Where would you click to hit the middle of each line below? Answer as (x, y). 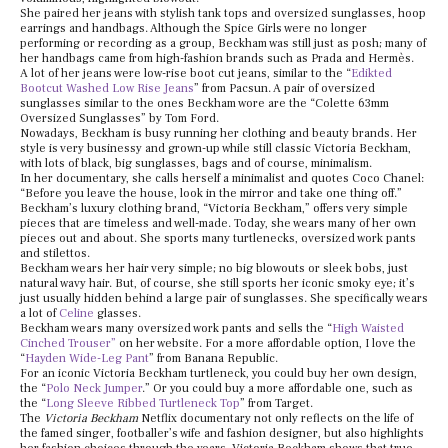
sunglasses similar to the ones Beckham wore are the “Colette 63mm (204, 104)
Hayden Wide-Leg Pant (87, 359)
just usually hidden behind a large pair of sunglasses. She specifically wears (224, 299)
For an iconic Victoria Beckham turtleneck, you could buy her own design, (218, 374)
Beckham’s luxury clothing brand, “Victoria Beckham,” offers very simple (214, 209)
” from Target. (278, 404)
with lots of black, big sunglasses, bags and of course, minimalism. (197, 164)
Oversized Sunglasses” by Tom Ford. (121, 119)
